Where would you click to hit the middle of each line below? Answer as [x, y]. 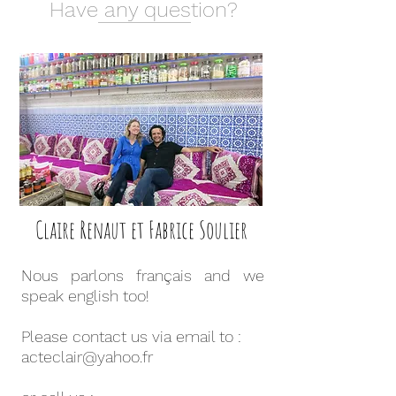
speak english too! [85, 296]
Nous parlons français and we [143, 275]
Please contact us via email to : [131, 336]
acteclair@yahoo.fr [87, 357]
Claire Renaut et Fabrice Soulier [141, 230]
